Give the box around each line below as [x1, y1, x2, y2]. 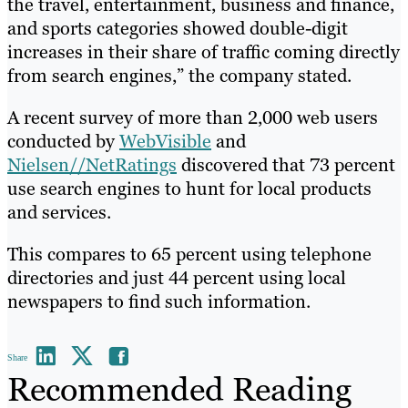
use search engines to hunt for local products [7, 176, 372, 200]
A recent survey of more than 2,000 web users [7, 105, 378, 129]
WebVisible [119, 128, 211, 153]
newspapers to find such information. [7, 289, 311, 313]
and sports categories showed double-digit [7, 15, 348, 40]
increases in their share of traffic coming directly [7, 39, 400, 64]
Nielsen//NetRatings [7, 152, 177, 177]
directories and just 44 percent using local [7, 265, 346, 290]
